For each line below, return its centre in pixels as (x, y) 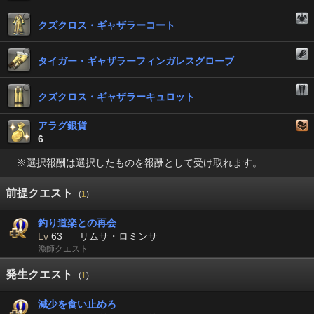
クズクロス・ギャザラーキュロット (116, 96)
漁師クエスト (63, 249)
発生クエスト (39, 275)
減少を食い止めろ (77, 305)
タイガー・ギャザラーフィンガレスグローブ (136, 61)
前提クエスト (39, 193)
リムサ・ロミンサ (118, 237)
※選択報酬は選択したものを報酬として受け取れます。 (139, 163)
